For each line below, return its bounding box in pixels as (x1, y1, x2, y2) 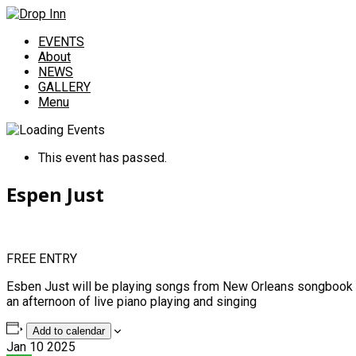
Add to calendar (32, 324, 105, 337)
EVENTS (38, 34, 84, 49)
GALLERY (38, 79, 91, 95)
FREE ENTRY (6, 250, 77, 266)
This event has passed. (38, 150, 167, 165)
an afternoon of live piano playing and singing (6, 293, 257, 309)
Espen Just (6, 180, 104, 207)
